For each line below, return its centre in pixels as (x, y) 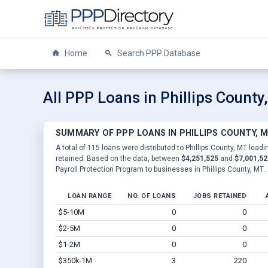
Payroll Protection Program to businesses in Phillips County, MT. (160, 169)
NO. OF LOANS (152, 196)
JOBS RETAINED (220, 196)
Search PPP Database (158, 53)
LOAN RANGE (89, 196)
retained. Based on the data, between (118, 158)
